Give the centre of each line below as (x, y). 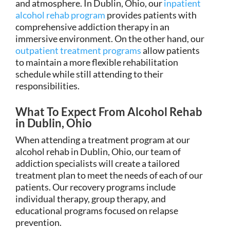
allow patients (170, 50)
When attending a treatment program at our (103, 139)
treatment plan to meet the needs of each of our (109, 175)
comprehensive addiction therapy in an (92, 26)
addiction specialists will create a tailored (98, 163)
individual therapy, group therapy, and (91, 198)
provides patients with (151, 15)
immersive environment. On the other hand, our (110, 38)
